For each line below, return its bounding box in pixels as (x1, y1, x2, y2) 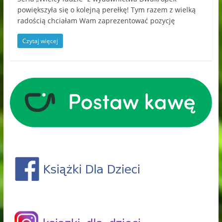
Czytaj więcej (22, 37, 58, 46)
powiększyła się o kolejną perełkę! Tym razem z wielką (17, 5, 196, 15)
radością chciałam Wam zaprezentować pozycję (17, 16, 175, 26)
